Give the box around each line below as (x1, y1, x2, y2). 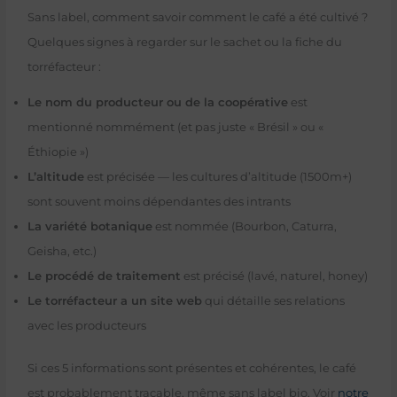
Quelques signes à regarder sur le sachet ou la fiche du (27, 35, 342, 49)
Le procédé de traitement (27, 269, 181, 284)
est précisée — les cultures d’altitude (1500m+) (83, 170, 352, 184)
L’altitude (27, 170, 84, 184)
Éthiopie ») (27, 145, 89, 160)
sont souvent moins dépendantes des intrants (27, 195, 291, 209)
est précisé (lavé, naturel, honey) (180, 269, 368, 284)
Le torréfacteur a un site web (27, 294, 202, 308)
